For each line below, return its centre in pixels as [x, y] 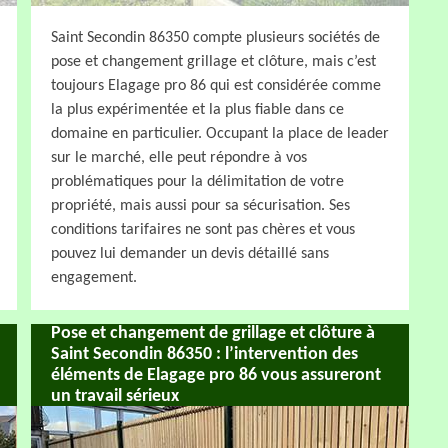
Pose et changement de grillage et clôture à [213, 333]
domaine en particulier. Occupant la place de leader [220, 133]
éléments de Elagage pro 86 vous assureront [216, 375]
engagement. [94, 277]
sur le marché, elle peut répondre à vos [179, 157]
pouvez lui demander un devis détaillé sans [190, 253]
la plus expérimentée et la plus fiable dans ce [197, 109]
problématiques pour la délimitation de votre [197, 181]
